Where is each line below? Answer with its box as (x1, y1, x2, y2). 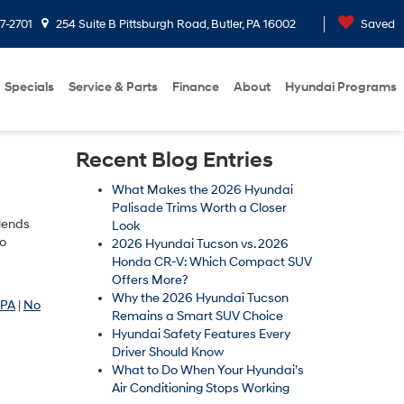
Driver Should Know (111, 344, 225, 360)
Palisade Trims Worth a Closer (111, 200, 287, 216)
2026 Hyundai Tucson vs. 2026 (111, 236, 289, 252)
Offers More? (111, 272, 190, 288)
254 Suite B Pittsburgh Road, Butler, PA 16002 (53, 16, 296, 32)
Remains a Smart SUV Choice (111, 308, 283, 324)
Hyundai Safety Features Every (111, 326, 290, 342)
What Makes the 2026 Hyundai (111, 182, 293, 197)
